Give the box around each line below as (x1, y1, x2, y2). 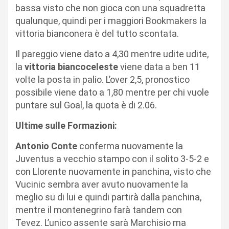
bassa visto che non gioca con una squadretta (15, 2, 205, 13)
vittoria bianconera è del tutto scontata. (15, 28, 179, 39)
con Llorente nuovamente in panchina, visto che (15, 166, 211, 177)
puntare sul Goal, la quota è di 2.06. (15, 99, 157, 110)
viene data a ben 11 (118, 61, 200, 72)
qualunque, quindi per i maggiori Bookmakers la (15, 15, 207, 26)
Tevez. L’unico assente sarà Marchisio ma (15, 217, 186, 228)
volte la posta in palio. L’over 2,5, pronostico (15, 74, 190, 85)
